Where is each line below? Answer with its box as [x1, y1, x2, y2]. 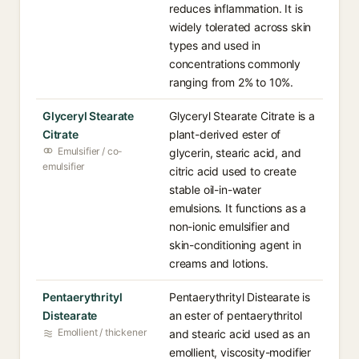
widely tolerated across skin [169, 20, 312, 34]
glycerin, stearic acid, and [169, 146, 301, 159]
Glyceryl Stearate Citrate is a [169, 109, 315, 123]
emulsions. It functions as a [169, 201, 307, 215]
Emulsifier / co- [58, 145, 123, 157]
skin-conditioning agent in [169, 238, 301, 252]
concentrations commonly [169, 57, 301, 71]
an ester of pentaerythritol [169, 309, 302, 322]
